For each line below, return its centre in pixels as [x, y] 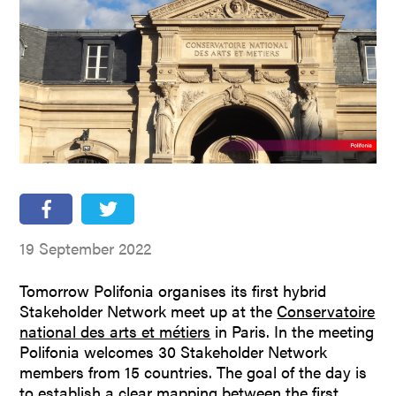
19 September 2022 [86, 248]
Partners [318, 40]
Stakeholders [301, 78]
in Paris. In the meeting [293, 331]
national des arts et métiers [115, 331]
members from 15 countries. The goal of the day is [194, 372]
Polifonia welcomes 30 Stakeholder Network [174, 352]
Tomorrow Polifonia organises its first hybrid [173, 291]
